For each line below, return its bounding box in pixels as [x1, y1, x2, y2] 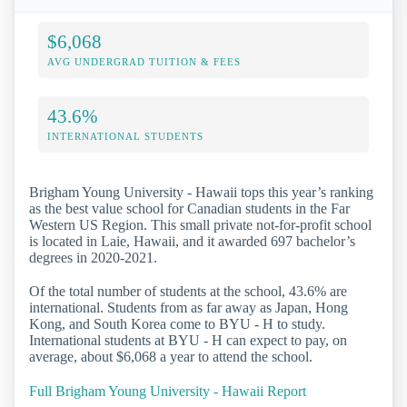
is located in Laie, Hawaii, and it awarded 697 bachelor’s [29, 233, 355, 250]
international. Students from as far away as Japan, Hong [29, 300, 348, 316]
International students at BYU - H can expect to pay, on [29, 333, 347, 349]
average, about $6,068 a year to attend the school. [29, 349, 313, 365]
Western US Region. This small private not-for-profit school [29, 217, 372, 233]
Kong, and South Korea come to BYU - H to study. [29, 316, 325, 333]
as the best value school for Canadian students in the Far [29, 201, 350, 217]
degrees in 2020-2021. [29, 250, 157, 266]
